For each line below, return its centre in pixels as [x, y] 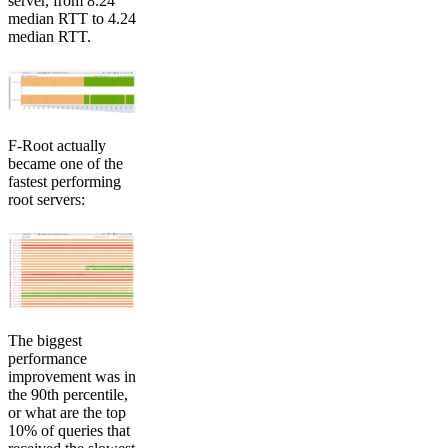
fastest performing [64, 181]
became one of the [65, 163]
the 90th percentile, [68, 394]
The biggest [45, 340]
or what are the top [67, 412]
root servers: [46, 199]
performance [47, 358]
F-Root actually [57, 145]
